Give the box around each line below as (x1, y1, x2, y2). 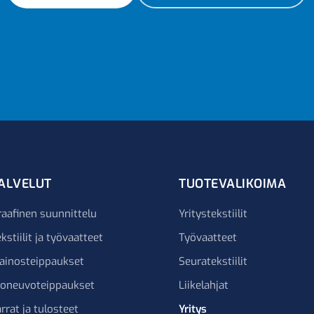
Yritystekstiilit (179, 207, 248, 221)
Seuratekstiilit (179, 254, 248, 268)
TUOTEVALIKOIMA (179, 175, 287, 192)
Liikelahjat (179, 278, 229, 292)
